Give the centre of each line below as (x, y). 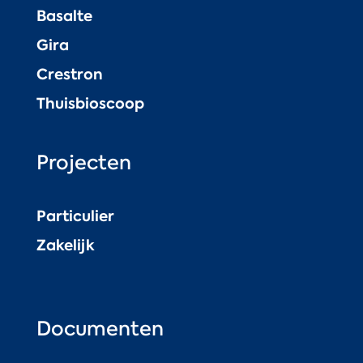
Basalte (64, 15)
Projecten (83, 162)
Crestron (69, 74)
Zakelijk (65, 245)
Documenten (100, 328)
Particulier (75, 216)
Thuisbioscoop (90, 103)
